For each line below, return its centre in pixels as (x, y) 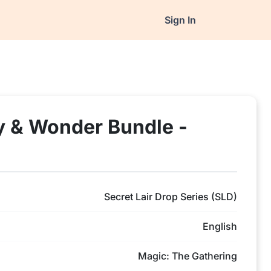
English (220, 226)
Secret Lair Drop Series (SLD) (171, 197)
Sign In (180, 20)
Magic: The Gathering (188, 256)
